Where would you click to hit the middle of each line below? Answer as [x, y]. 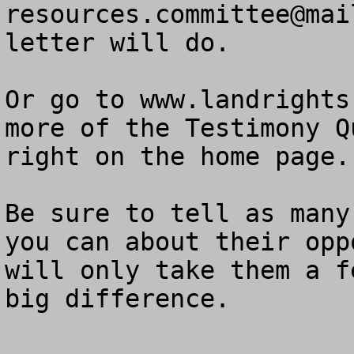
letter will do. [132, 43]
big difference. [117, 299]
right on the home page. [177, 156]
